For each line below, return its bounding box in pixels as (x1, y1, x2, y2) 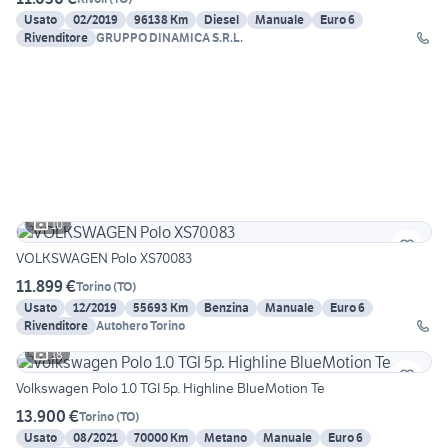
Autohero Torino (96, 318, 185, 334)
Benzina (204, 300, 249, 316)
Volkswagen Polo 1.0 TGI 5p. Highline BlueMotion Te (16, 379, 325, 398)
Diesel (204, 12, 239, 28)
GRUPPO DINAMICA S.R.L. (96, 30, 243, 46)
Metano (204, 430, 247, 446)
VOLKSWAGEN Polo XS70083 (16, 249, 192, 268)
